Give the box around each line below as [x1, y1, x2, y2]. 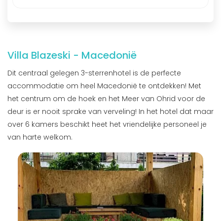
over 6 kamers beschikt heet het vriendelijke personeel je [7, 119, 207, 130]
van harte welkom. [7, 132, 74, 143]
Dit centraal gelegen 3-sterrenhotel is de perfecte [7, 68, 181, 78]
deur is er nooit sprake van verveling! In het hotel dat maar [7, 107, 214, 117]
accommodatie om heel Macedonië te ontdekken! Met [7, 81, 201, 91]
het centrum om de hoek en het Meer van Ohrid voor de [7, 94, 205, 104]
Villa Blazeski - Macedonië [7, 48, 137, 63]
